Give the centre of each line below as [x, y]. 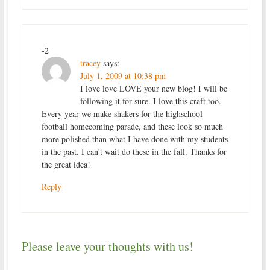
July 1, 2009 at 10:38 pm [123, 75]
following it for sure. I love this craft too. [150, 101]
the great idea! [66, 164]
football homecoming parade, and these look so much [132, 126]
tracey [90, 63]
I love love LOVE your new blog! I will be [153, 88]
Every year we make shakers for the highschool [122, 113]
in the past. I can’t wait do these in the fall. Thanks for [134, 151]
